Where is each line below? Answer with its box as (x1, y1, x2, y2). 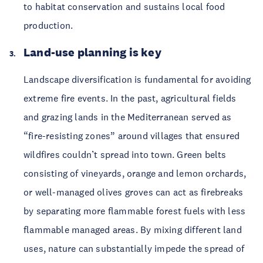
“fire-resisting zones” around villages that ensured (23, 130, 240, 141)
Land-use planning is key (23, 45, 161, 59)
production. (23, 19, 73, 31)
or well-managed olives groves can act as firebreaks (23, 186, 244, 198)
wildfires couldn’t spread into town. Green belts (23, 149, 227, 160)
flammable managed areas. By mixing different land (23, 224, 242, 235)
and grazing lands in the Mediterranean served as (23, 111, 232, 123)
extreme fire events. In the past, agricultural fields (23, 92, 237, 104)
